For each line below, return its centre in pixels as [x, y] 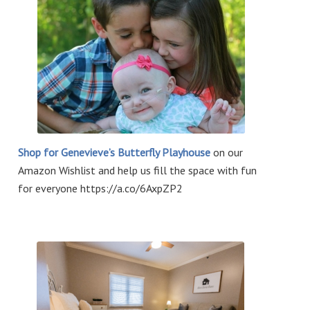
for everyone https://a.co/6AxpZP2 [101, 188]
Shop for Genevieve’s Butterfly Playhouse [116, 152]
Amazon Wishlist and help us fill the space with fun [138, 170]
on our [228, 152]
